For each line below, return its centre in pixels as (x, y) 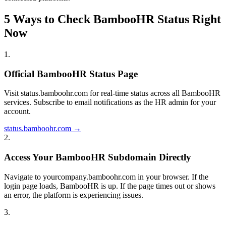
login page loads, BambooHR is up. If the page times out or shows (110, 186)
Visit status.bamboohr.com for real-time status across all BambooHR (112, 93)
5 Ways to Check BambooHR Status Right (112, 19)
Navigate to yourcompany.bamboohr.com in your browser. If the (106, 177)
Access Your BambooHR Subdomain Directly (98, 157)
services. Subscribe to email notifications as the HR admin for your (110, 102)
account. (17, 111)
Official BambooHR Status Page (71, 74)
